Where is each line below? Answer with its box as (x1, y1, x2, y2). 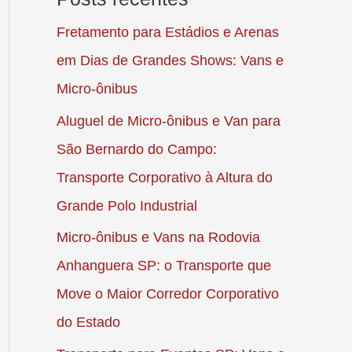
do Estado (57, 314, 120, 331)
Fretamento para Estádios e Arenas (57, 24, 279, 41)
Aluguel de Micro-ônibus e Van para (57, 112, 280, 129)
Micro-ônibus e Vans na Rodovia (57, 229, 260, 246)
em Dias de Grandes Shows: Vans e (57, 53, 284, 69)
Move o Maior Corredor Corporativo (57, 286, 279, 302)
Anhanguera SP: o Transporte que (57, 258, 271, 274)
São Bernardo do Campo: (57, 141, 217, 157)
